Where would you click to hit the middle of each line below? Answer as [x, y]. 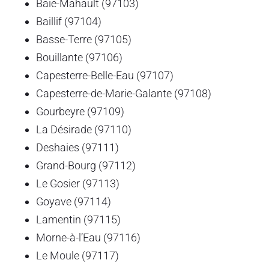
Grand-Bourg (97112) [86, 165]
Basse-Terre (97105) [84, 39]
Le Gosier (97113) [78, 183]
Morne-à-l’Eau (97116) [88, 237]
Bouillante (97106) [79, 57]
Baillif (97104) [69, 21]
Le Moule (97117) [77, 255]
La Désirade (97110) [84, 129]
